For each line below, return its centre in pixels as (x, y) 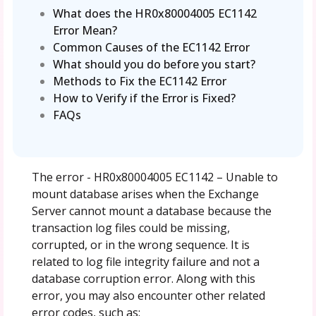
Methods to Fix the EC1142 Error (140, 81)
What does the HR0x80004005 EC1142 (155, 13)
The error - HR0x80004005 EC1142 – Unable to (154, 177)
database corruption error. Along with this (143, 278)
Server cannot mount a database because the (151, 211)
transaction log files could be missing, (130, 227)
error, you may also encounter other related (148, 295)
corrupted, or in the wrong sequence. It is (140, 244)
